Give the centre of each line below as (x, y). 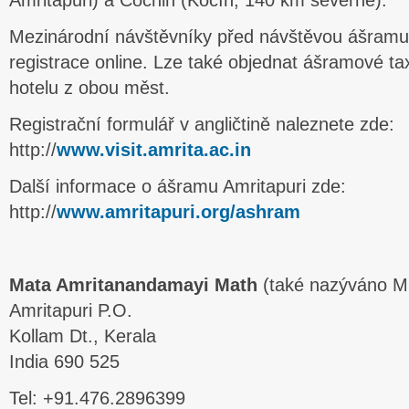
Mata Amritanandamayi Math (136, 285)
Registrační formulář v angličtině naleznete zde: (202, 124)
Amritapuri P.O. (71, 310)
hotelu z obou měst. (89, 88)
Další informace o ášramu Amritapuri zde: (178, 186)
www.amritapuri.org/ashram (178, 212)
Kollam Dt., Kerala (83, 336)
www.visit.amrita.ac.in (154, 150)
